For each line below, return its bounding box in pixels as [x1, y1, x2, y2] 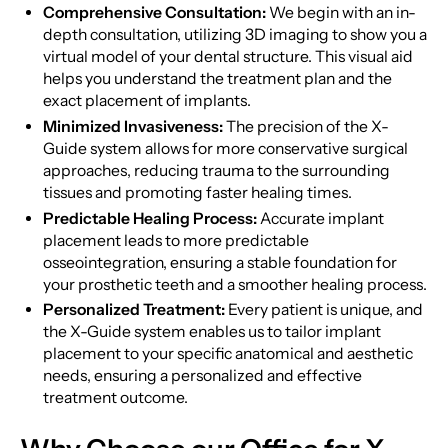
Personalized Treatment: [43, 300, 226, 320]
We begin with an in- [266, 2, 417, 22]
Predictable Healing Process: [43, 208, 258, 228]
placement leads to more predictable [43, 230, 310, 250]
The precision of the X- [223, 116, 390, 136]
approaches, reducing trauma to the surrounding [43, 160, 391, 180]
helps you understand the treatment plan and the [43, 68, 393, 88]
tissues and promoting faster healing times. [43, 182, 353, 202]
